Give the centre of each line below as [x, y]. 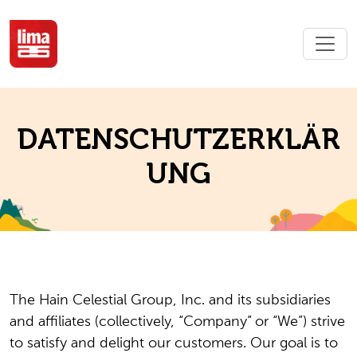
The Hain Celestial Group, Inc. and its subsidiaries [170, 300]
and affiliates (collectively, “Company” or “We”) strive [177, 322]
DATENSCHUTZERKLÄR [178, 139]
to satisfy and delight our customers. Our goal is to [174, 343]
